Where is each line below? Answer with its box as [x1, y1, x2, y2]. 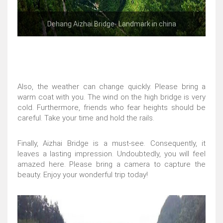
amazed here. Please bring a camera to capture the [17, 160, 206, 169]
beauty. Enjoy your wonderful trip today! [17, 170, 148, 179]
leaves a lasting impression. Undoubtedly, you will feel [17, 149, 206, 158]
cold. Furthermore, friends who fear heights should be [17, 103, 206, 112]
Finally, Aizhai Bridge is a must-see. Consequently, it [17, 139, 206, 148]
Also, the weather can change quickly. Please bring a [17, 82, 206, 91]
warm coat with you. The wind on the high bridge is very [17, 93, 206, 102]
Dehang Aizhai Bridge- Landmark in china [47, 20, 176, 28]
